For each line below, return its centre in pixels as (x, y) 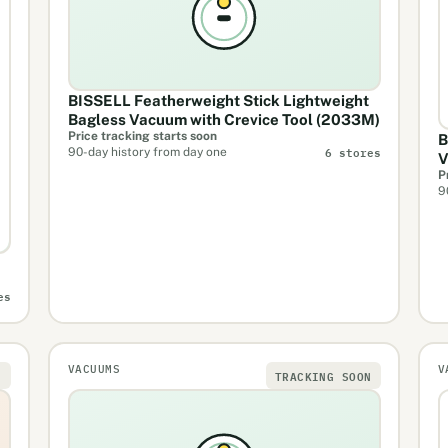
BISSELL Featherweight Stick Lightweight (218, 100)
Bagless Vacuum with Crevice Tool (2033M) (223, 119)
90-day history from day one (147, 151)
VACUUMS (94, 368)
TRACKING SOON (323, 375)
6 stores (352, 152)
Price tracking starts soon (142, 135)
